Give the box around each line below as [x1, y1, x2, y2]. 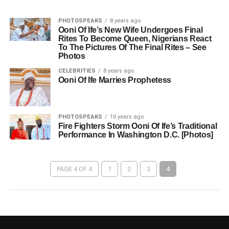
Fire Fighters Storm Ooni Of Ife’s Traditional [58, 122, 217, 131]
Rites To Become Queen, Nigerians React [58, 34, 212, 43]
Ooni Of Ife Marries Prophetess [58, 75, 172, 84]
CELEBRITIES [58, 67, 96, 74]
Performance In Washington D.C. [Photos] [58, 130, 214, 140]
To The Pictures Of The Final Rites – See [58, 42, 207, 52]
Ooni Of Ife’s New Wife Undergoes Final [58, 25, 203, 34]
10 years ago [109, 113, 144, 121]
